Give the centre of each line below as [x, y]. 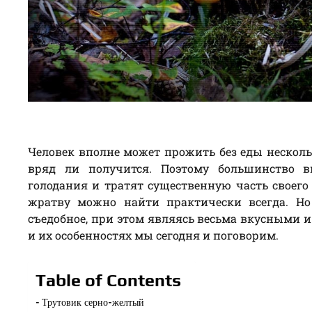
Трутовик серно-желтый [93, 302]
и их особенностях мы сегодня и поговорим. [153, 235]
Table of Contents [108, 280]
